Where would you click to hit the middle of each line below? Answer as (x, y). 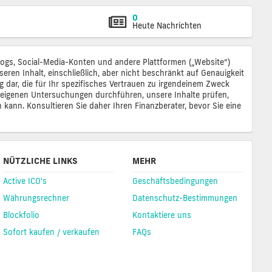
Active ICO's (25, 181)
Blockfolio (21, 215)
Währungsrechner (36, 198)
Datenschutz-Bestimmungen (185, 198)
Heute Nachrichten (167, 26)
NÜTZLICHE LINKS (40, 161)
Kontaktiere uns (162, 215)
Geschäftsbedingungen (175, 181)
